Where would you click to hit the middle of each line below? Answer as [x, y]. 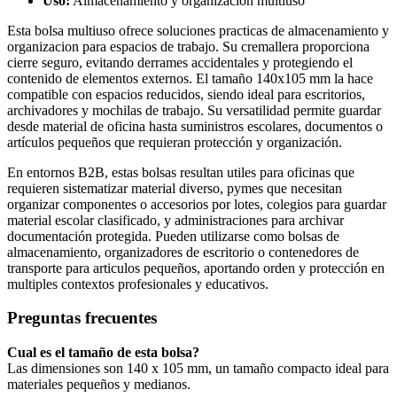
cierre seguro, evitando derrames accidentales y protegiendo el [180, 62]
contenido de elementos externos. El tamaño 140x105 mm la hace [190, 78]
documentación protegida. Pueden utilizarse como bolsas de [173, 236]
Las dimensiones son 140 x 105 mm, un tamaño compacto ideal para [198, 368]
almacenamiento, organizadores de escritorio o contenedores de [183, 252]
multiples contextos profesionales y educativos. [138, 284]
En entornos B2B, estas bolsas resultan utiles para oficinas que [181, 172]
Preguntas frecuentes [82, 318]
